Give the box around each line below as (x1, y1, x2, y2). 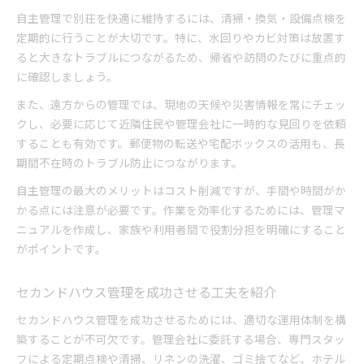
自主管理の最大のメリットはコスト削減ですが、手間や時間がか (16, 182, 346, 198)
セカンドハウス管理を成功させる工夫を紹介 (16, 283, 276, 301)
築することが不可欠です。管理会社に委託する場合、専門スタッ (16, 331, 345, 347)
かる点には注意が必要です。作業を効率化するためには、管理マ (16, 201, 345, 218)
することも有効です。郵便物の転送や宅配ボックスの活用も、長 (16, 135, 345, 151)
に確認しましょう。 (16, 68, 118, 84)
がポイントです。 (16, 240, 106, 257)
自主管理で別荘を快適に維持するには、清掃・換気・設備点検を (16, 10, 346, 26)
